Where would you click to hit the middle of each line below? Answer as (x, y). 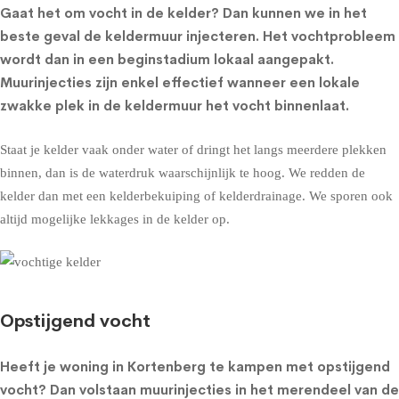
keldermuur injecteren (180, 36)
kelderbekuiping (155, 195)
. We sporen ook (347, 195)
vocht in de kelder (150, 13)
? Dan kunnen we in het (289, 13)
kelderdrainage (261, 195)
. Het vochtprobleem (326, 36)
